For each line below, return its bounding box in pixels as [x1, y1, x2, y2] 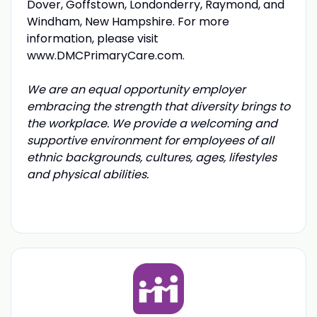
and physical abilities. [26, 166, 149, 183]
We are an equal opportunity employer [26, 81, 246, 98]
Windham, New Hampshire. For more [26, 13, 229, 30]
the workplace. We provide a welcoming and [26, 115, 277, 132]
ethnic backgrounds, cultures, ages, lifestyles [26, 149, 277, 166]
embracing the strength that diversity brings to [26, 98, 290, 115]
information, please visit [26, 30, 158, 47]
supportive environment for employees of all [26, 132, 274, 149]
